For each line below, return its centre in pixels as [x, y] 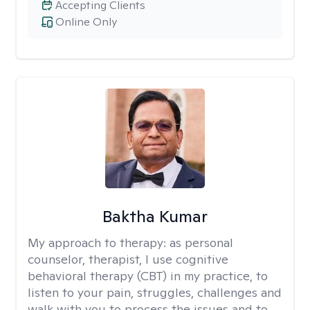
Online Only [86, 22]
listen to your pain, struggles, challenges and [155, 292]
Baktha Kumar [155, 216]
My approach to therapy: [99, 243]
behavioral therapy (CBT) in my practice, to [148, 276]
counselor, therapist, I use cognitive [128, 259]
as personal [201, 243]
